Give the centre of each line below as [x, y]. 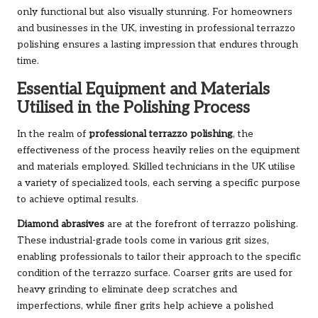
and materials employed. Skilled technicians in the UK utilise [156, 166]
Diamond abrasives [61, 224]
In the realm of [53, 134]
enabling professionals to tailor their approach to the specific [159, 257]
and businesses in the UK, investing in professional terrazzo [156, 28]
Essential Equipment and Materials [143, 89]
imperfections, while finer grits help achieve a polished [145, 306]
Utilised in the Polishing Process [133, 108]
